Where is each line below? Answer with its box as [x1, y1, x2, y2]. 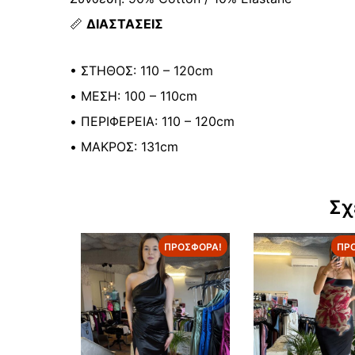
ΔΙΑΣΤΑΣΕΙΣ [86, 16, 163, 32]
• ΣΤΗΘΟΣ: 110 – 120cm [70, 63, 213, 79]
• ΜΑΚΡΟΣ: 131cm [70, 139, 178, 155]
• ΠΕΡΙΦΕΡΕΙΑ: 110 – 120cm [70, 113, 235, 130]
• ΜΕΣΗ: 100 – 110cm [70, 88, 197, 105]
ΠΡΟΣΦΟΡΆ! [164, 240, 222, 253]
